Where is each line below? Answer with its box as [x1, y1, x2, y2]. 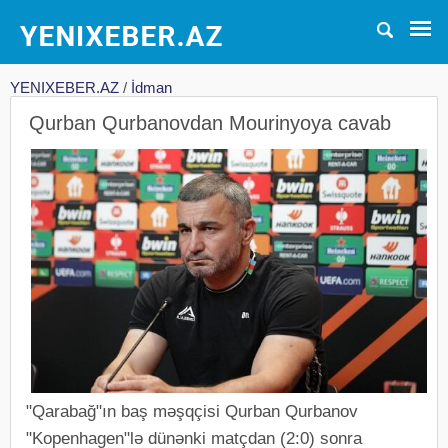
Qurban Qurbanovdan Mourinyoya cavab [29, 112, 391, 134]
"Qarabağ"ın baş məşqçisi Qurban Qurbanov [26, 401, 358, 421]
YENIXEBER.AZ [10, 79, 119, 96]
